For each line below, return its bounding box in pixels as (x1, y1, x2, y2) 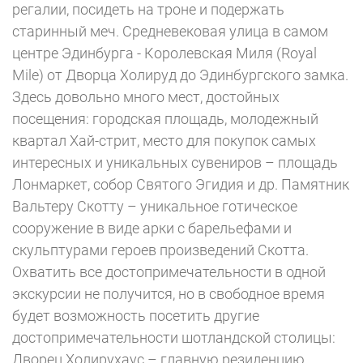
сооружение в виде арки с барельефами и (12, 220, 292, 237)
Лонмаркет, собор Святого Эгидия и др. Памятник (12, 176, 349, 193)
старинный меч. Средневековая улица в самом (12, 23, 328, 40)
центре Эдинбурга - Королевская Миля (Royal (12, 45, 317, 62)
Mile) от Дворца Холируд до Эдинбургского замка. (12, 66, 348, 83)
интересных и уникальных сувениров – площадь (12, 154, 338, 171)
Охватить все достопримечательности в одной (12, 263, 326, 280)
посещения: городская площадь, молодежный (12, 110, 318, 127)
